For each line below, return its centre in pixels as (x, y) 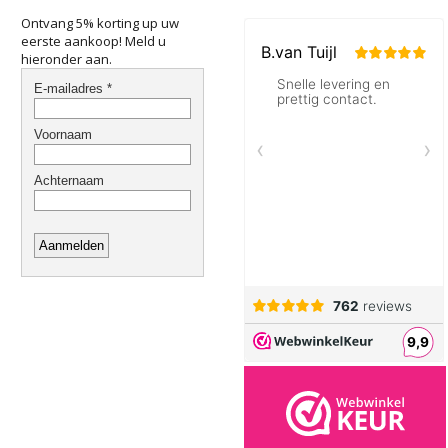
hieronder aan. (66, 58)
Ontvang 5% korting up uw (100, 22)
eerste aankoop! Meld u (93, 40)
